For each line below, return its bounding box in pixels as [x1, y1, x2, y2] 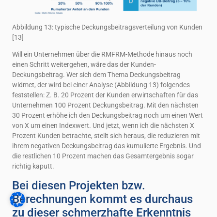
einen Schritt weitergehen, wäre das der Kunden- [12, 61, 156, 69]
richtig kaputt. [12, 162, 54, 170]
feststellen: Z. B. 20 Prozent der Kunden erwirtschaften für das [12, 91, 198, 99]
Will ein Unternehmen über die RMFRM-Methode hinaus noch [12, 50, 192, 59]
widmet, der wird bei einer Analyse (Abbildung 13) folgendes [12, 81, 190, 89]
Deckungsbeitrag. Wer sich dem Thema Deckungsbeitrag [12, 71, 181, 79]
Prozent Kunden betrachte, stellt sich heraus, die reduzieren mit [12, 132, 200, 140]
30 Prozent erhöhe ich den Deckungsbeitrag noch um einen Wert [12, 111, 203, 120]
